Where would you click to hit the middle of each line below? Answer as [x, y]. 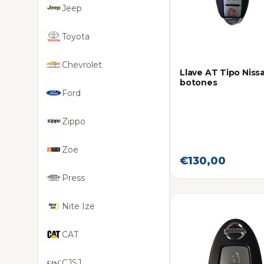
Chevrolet [82, 65]
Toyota [76, 37]
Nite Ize [78, 206]
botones [199, 83]
